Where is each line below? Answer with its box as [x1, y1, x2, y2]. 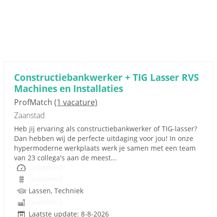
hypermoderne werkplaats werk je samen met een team [14, 143, 196, 153]
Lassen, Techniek [29, 186, 83, 195]
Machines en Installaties [14, 82, 123, 95]
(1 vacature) [54, 97, 97, 108]
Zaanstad [14, 110, 45, 121]
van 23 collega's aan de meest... [14, 153, 117, 162]
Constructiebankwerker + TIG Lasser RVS [14, 71, 199, 84]
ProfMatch [14, 97, 54, 108]
